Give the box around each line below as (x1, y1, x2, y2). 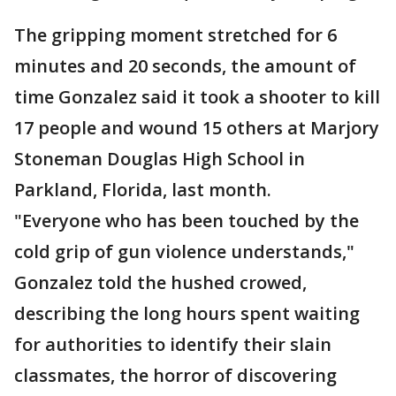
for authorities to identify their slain (14, 332, 331, 356)
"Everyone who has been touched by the (14, 209, 359, 232)
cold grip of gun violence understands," (14, 240, 354, 263)
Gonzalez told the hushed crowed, (14, 270, 307, 294)
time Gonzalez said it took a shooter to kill (14, 85, 380, 109)
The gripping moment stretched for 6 (14, 23, 337, 47)
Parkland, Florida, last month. (14, 178, 271, 202)
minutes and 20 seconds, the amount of (14, 54, 356, 78)
